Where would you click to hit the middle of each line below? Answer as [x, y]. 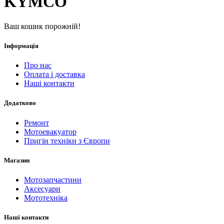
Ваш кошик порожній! [42, 26]
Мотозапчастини [53, 179]
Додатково [20, 103]
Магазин [17, 160]
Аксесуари [42, 188]
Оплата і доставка [54, 74]
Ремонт [36, 122]
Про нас [38, 65]
